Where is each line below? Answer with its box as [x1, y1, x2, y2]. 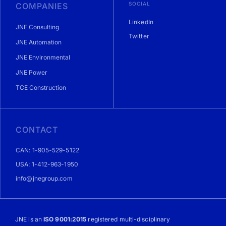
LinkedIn [129, 18, 153, 26]
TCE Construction [16, 84, 66, 92]
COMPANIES [16, 1, 68, 12]
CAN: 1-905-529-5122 [16, 146, 79, 154]
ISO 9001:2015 [43, 215, 87, 223]
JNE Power [16, 69, 47, 77]
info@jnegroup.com [16, 175, 73, 183]
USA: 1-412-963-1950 [16, 160, 78, 168]
